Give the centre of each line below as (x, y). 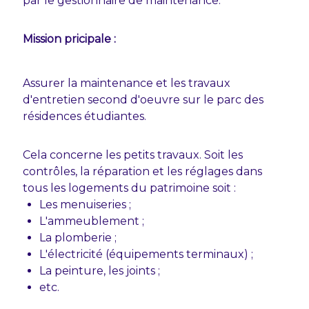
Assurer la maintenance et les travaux (126, 83)
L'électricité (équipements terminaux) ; (146, 254)
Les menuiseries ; (85, 205)
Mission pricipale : (69, 39)
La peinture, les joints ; (99, 271)
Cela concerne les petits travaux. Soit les (132, 155)
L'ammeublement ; (91, 221)
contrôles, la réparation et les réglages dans (142, 171)
